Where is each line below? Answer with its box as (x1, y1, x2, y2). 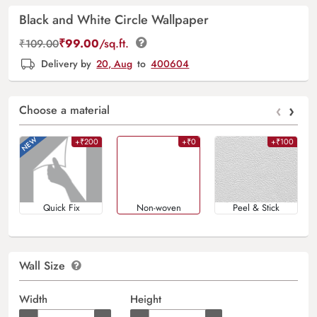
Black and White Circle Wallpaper (19, 11, 209, 29)
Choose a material (19, 102, 110, 118)
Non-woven (136, 200, 181, 214)
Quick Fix (42, 200, 79, 214)
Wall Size (19, 257, 69, 274)
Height (129, 291, 161, 307)
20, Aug (96, 57, 133, 71)
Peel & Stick (233, 200, 279, 214)
